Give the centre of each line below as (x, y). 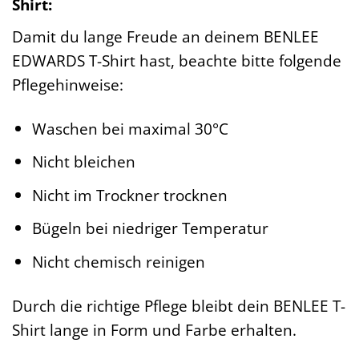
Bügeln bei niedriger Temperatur (150, 228)
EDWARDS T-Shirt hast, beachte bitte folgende (177, 60)
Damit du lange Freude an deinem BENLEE (165, 36)
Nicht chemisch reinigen (118, 261)
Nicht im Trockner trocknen (129, 195)
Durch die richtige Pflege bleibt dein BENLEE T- (179, 305)
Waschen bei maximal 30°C (130, 128)
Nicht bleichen (83, 162)
